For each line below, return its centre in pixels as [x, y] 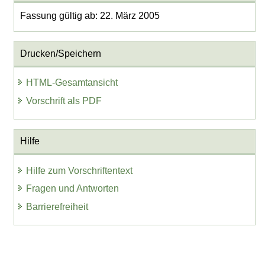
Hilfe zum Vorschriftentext [80, 170]
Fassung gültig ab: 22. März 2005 [90, 15]
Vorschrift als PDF [64, 101]
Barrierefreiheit [57, 207]
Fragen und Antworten [73, 189]
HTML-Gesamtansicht [72, 83]
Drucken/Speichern [60, 53]
